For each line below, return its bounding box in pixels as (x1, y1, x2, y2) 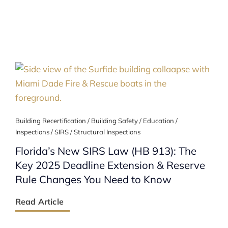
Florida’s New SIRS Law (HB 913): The (15, 144, 196, 157)
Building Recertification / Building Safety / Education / (15, 117, 178, 125)
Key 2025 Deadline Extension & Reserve (15, 158, 205, 172)
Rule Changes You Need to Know (15, 173, 172, 186)
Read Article (15, 196, 64, 207)
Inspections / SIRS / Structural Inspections (15, 128, 140, 136)
